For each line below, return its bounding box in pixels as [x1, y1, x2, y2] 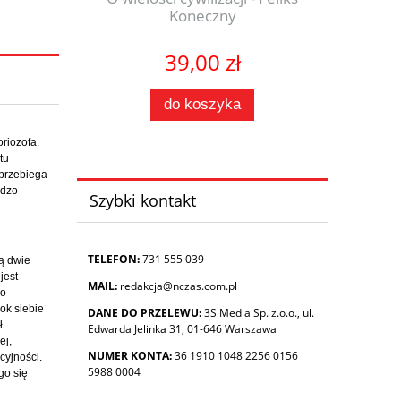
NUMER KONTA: [88, 347, 172, 363]
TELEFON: [88, 251, 140, 267]
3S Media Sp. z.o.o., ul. [201, 304, 314, 320]
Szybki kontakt [89, 190, 196, 212]
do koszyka [164, 95, 241, 113]
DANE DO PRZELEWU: [88, 304, 201, 320]
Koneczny [168, 5, 236, 27]
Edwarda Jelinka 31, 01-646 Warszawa [88, 320, 277, 337]
